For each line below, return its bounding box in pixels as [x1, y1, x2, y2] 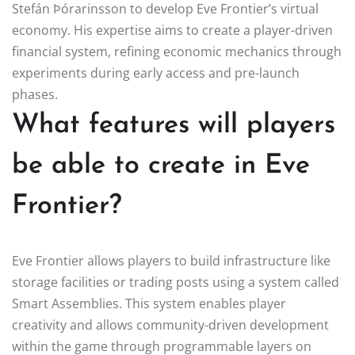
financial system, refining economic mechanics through [12, 42, 342, 60]
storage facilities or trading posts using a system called [12, 273, 339, 291]
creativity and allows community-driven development [12, 315, 329, 334]
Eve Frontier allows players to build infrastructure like [12, 251, 330, 269]
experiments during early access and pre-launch [12, 63, 300, 82]
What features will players [12, 111, 335, 139]
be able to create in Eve [12, 151, 310, 180]
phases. [12, 85, 58, 103]
